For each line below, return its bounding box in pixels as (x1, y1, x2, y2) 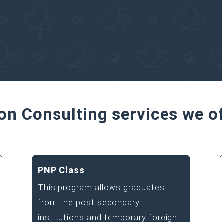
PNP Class (37, 165, 85, 175)
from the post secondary (37, 197, 140, 207)
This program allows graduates (37, 182, 165, 192)
